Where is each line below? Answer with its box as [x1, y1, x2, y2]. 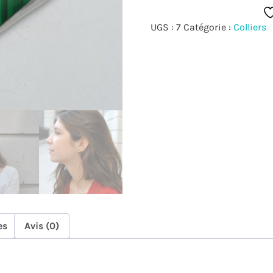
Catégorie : [183, 21, 233, 34]
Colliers [233, 21, 266, 34]
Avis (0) [24, 220, 59, 232]
